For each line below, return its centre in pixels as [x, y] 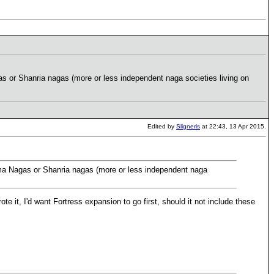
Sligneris [188, 126]
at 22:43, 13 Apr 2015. [233, 126]
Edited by [162, 126]
